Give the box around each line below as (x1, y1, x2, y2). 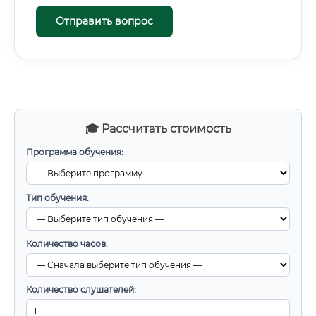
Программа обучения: (26, 147, 123, 157)
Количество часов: (26, 238, 108, 249)
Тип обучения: (26, 193, 89, 203)
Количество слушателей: (26, 284, 136, 295)
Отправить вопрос (56, 15, 153, 28)
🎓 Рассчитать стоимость (85, 122, 231, 135)
